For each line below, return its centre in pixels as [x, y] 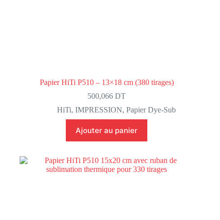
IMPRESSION [99, 110]
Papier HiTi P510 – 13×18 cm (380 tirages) [107, 82]
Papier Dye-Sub [151, 110]
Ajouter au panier [107, 130]
